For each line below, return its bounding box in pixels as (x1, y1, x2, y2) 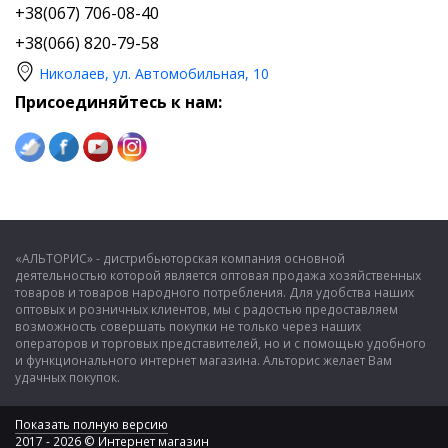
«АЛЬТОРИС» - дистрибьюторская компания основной (15, 249, 345, 267)
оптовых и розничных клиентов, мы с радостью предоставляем (15, 300, 398, 318)
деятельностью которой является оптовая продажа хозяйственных (15, 266, 421, 284)
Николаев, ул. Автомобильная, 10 (39, 63, 269, 83)
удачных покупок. (15, 368, 120, 386)
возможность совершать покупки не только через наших (15, 317, 361, 335)
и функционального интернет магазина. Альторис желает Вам (15, 351, 392, 369)
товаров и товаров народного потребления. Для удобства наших (15, 283, 414, 301)
